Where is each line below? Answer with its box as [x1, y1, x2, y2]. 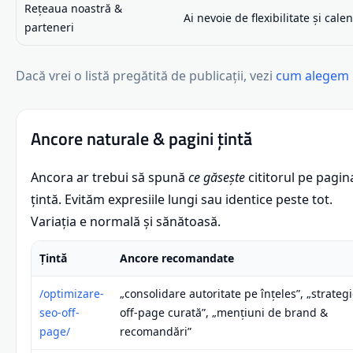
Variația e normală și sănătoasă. [31, 212, 221, 230]
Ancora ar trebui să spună [31, 168, 188, 186]
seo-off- [39, 304, 80, 320]
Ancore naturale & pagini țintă [31, 124, 252, 152]
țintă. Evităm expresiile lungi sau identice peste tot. [31, 190, 333, 208]
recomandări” [120, 323, 191, 339]
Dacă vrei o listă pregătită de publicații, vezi [16, 66, 276, 84]
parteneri [24, 19, 74, 35]
